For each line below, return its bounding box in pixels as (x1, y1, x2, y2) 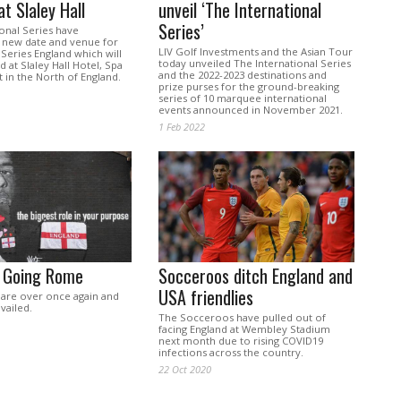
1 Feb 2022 (158, 120, 205, 134)
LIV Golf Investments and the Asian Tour (158, 45, 353, 59)
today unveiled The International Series (158, 56, 351, 71)
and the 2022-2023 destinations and (158, 68, 327, 82)
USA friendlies (158, 284, 253, 311)
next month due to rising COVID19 (158, 334, 323, 348)
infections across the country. (158, 346, 303, 360)
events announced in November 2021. (158, 103, 343, 117)
